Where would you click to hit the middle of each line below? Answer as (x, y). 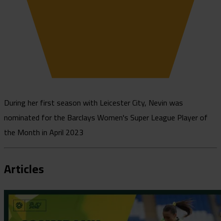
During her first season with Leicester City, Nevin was (93, 102)
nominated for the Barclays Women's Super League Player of (106, 117)
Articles (24, 169)
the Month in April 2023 (44, 132)
